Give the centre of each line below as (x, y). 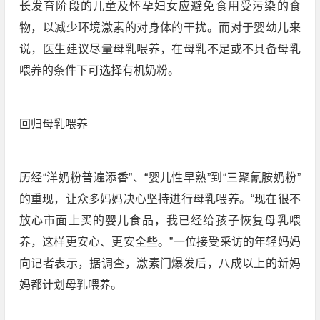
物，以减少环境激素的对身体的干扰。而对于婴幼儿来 (160, 27)
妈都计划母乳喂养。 (70, 285)
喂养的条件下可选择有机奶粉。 (99, 70)
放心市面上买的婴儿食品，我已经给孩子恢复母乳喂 (160, 220)
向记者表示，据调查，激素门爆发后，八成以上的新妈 (160, 263)
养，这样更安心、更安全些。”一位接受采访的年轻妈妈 (160, 242)
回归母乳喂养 (53, 124)
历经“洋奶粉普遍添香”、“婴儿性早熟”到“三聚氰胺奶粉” (160, 177)
